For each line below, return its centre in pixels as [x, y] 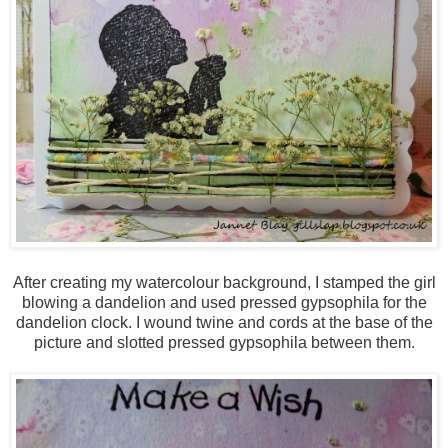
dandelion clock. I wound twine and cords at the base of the [224, 323]
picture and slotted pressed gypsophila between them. [224, 343]
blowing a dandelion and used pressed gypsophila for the [224, 303]
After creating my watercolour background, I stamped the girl [224, 283]
